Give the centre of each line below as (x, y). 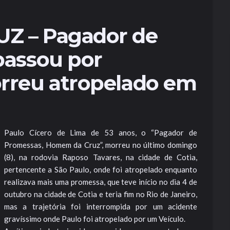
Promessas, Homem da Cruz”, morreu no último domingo (101, 145)
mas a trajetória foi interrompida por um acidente (101, 206)
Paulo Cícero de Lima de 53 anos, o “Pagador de (101, 132)
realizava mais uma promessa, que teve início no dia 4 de (101, 182)
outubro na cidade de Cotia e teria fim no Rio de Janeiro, (101, 194)
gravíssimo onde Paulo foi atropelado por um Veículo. (95, 219)
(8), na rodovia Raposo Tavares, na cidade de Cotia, (101, 157)
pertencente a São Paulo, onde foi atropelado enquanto (101, 169)
